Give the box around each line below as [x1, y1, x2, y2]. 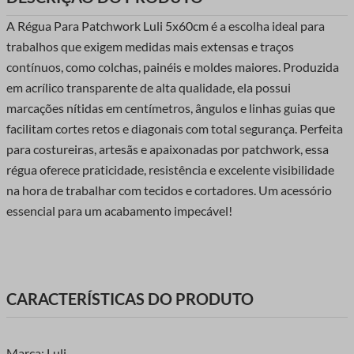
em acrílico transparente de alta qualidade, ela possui [6, 80, 291, 96]
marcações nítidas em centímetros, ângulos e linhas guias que [6, 100, 335, 116]
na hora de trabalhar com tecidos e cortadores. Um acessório [6, 183, 332, 198]
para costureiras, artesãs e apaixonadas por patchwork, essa [6, 141, 329, 157]
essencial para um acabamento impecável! [6, 203, 232, 219]
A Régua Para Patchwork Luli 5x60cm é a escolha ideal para [6, 18, 325, 34]
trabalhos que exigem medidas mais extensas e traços [6, 39, 294, 55]
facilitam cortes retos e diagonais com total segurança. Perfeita [6, 121, 343, 137]
